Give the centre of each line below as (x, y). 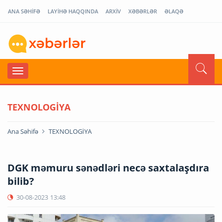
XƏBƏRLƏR (143, 11)
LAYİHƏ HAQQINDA (73, 11)
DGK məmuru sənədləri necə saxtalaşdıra (108, 167)
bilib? (21, 181)
